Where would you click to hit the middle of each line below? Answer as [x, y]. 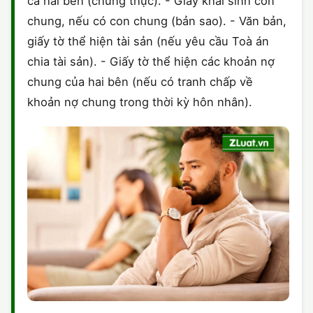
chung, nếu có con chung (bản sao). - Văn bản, [157, 21]
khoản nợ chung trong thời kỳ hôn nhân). [140, 102]
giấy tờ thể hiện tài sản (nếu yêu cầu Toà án [148, 42]
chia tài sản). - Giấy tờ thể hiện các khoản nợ [151, 62]
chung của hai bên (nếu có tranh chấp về [140, 82]
